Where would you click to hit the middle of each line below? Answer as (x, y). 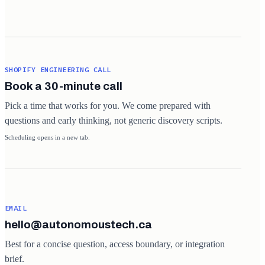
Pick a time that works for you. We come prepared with (108, 106)
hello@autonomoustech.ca (78, 224)
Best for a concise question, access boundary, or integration (115, 244)
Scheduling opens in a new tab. (47, 137)
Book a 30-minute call (64, 86)
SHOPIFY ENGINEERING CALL (58, 70)
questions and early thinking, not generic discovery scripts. (114, 120)
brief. (14, 259)
